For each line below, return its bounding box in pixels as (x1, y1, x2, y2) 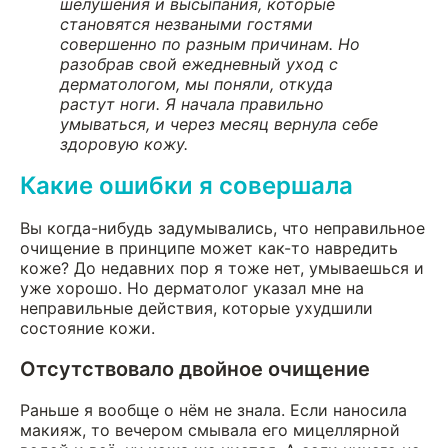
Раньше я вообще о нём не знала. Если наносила (20, 399, 407, 420)
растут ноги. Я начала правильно (60, 93, 324, 114)
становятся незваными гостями (60, 13, 313, 34)
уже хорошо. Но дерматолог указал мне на (20, 277, 364, 298)
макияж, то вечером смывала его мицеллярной (20, 419, 400, 440)
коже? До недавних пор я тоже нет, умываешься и (20, 257, 424, 278)
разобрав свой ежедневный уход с (60, 53, 338, 74)
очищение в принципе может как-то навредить (20, 237, 398, 258)
